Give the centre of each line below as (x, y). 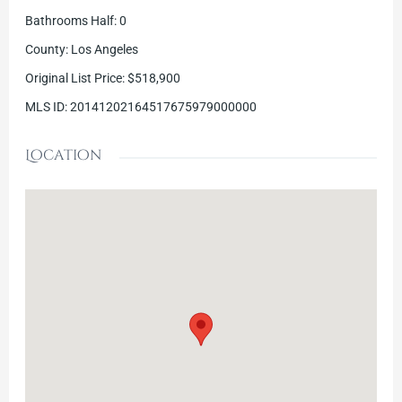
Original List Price (73, 79)
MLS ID (44, 107)
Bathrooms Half (69, 21)
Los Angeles (104, 50)
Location (63, 156)
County (45, 50)
